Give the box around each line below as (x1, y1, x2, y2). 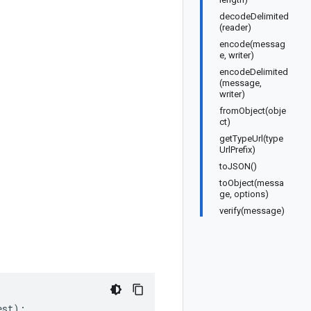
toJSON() (219, 161, 257, 171)
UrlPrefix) (219, 144, 255, 155)
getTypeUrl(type (219, 133, 283, 144)
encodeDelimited (219, 67, 288, 77)
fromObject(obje (219, 106, 286, 116)
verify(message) (219, 205, 285, 216)
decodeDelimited (219, 11, 289, 22)
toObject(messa (219, 178, 284, 188)
